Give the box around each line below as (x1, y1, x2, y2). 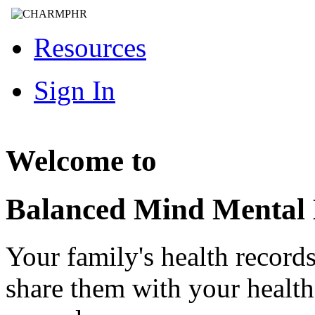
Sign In (34, 75, 115, 105)
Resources (34, 32, 146, 63)
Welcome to (6, 144, 157, 178)
